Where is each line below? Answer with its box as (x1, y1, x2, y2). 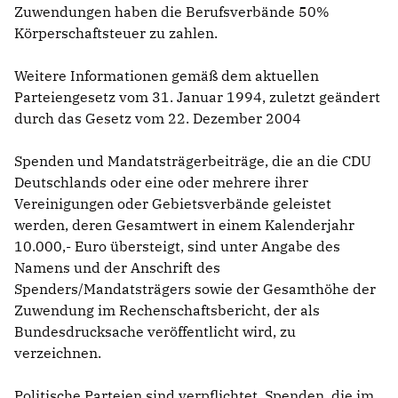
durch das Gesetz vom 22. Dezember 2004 (14, 108, 301, 127)
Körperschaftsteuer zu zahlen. (14, 23, 218, 42)
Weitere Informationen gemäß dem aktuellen (14, 66, 319, 84)
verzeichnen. (14, 343, 101, 362)
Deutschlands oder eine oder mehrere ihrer (14, 172, 308, 191)
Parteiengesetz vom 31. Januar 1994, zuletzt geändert (14, 87, 380, 106)
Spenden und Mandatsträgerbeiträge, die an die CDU (14, 151, 371, 170)
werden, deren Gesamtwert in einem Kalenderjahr (14, 215, 354, 234)
